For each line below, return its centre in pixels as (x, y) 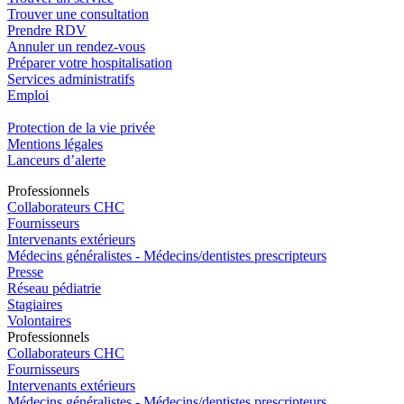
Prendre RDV (47, 30)
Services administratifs (71, 78)
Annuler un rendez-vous (76, 46)
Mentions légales (55, 143)
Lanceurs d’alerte (56, 160)
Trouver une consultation (78, 14)
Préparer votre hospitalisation (90, 62)
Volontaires (39, 320)
